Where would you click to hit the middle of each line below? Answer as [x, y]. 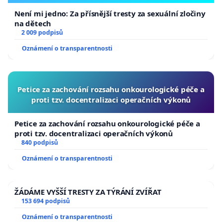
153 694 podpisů [45, 201]
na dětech [33, 23]
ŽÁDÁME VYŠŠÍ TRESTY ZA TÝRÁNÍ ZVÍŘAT [88, 192]
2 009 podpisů [42, 32]
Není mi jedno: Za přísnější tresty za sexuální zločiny [110, 13]
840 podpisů [39, 142]
